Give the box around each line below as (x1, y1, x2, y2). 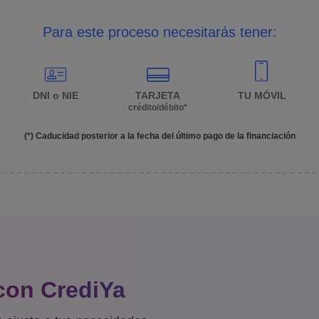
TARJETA (135, 90, 181, 102)
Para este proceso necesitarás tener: (42, 24, 277, 40)
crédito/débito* (128, 103, 188, 113)
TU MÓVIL (237, 90, 286, 102)
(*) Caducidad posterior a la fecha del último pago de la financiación (23, 131, 296, 142)
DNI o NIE (33, 90, 79, 102)
